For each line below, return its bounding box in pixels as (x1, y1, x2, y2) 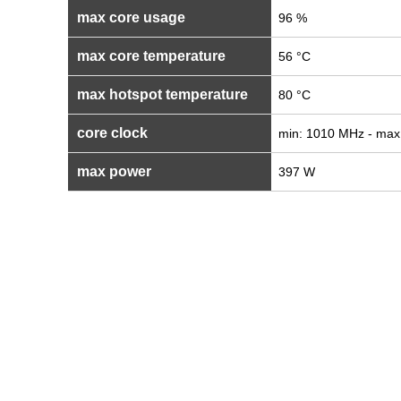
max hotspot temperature (73, 87, 248, 102)
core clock (73, 125, 148, 141)
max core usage (73, 10, 185, 25)
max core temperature (73, 48, 226, 64)
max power (73, 164, 151, 179)
